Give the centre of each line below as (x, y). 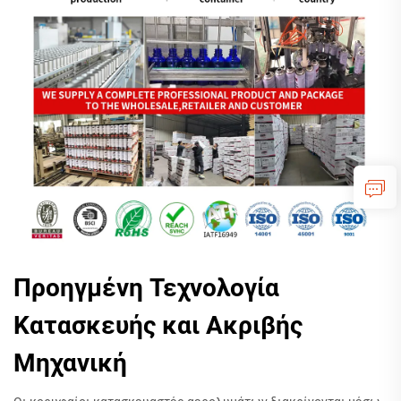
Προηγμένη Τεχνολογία (146, 288)
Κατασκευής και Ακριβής (158, 325)
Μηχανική (70, 363)
